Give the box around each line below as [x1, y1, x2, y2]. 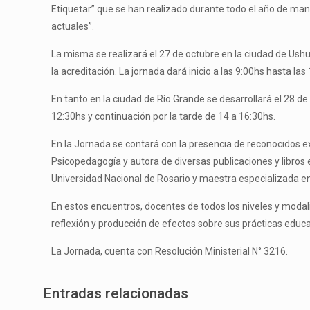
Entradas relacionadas [43, 284, 188, 302]
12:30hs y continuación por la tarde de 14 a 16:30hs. [51, 110, 276, 122]
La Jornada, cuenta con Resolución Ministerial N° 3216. [51, 245, 289, 257]
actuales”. [51, 20, 95, 32]
